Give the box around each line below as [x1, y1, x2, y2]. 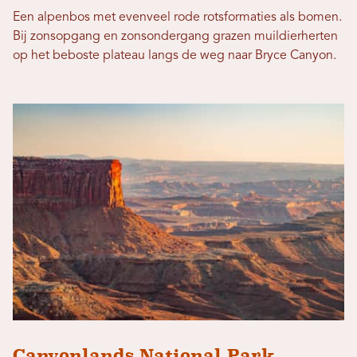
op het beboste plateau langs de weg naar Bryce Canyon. [13, 49, 336, 62]
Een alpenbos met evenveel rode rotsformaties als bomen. [13, 10, 342, 24]
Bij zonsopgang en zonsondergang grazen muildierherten [13, 29, 338, 43]
